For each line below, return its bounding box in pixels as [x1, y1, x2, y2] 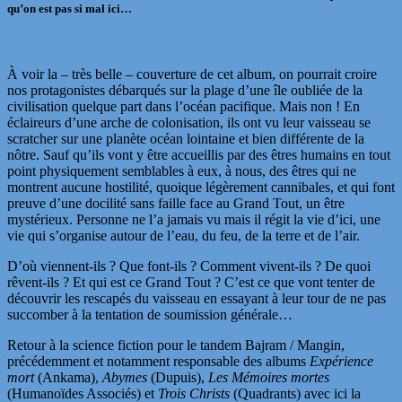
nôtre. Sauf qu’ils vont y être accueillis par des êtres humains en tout [7, 147, 390, 163]
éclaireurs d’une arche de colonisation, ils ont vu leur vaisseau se [7, 115, 371, 131]
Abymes [102, 370, 151, 386]
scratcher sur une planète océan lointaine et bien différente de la [7, 131, 364, 147]
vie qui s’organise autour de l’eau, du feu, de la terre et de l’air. [7, 228, 360, 244]
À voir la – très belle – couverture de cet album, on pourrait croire [7, 66, 377, 83]
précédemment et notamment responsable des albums [7, 354, 310, 370]
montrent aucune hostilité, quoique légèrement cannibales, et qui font [7, 179, 395, 196]
